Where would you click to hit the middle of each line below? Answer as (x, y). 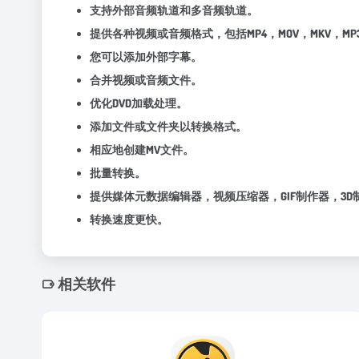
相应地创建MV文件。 (142, 149)
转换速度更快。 (129, 219)
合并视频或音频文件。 (146, 80)
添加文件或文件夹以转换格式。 (168, 126)
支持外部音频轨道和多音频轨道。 (174, 10)
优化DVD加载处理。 (139, 103)
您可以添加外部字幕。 (146, 56)
